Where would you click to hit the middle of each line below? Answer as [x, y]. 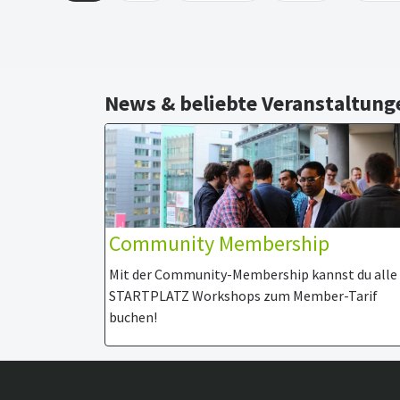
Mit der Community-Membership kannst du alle [253, 274]
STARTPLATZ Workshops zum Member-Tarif [243, 296]
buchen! [133, 317]
